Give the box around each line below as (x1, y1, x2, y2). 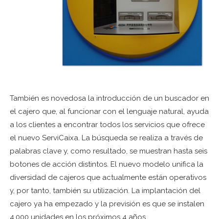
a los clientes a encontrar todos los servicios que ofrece (10, 120, 205, 130)
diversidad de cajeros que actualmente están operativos (10, 173, 206, 182)
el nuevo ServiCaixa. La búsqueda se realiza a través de (10, 133, 203, 143)
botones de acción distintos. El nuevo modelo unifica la (10, 160, 203, 169)
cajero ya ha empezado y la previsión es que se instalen (10, 199, 204, 209)
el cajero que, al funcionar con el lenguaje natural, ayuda (10, 107, 209, 116)
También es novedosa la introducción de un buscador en (10, 94, 209, 103)
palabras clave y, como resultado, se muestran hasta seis (10, 147, 207, 156)
